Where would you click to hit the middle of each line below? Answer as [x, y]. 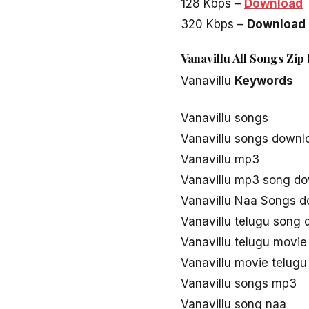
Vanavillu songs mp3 [239, 284]
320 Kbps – [214, 24]
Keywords [264, 81]
